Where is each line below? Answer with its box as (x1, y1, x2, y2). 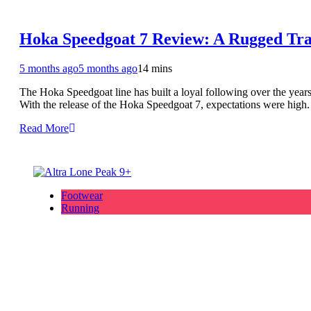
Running (61, 202, 99, 215)
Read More (19, 122, 69, 135)
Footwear (61, 190, 103, 202)
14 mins (137, 62, 172, 75)
